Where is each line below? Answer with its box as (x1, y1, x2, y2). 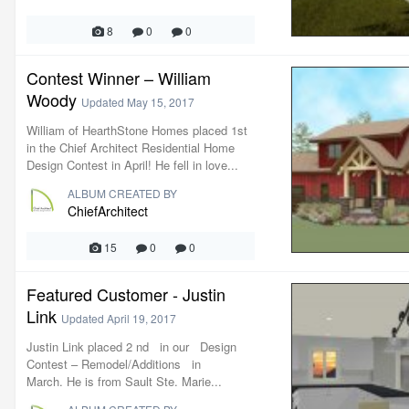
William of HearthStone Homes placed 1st (26, 121, 247, 139)
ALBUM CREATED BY (68, 185, 177, 201)
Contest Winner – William (26, 66, 211, 89)
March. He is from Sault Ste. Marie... (26, 372, 222, 390)
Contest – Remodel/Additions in (26, 355, 201, 372)
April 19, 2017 (107, 310, 176, 326)
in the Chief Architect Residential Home (26, 139, 235, 156)
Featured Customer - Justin (26, 282, 225, 306)
